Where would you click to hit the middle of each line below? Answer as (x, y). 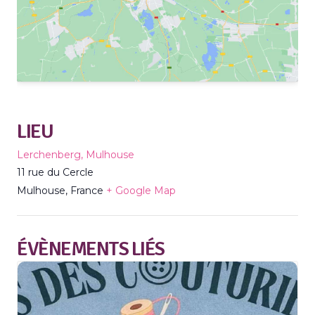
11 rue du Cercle (55, 172)
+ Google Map (141, 190)
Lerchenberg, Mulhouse (76, 154)
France (87, 190)
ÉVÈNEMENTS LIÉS (91, 249)
